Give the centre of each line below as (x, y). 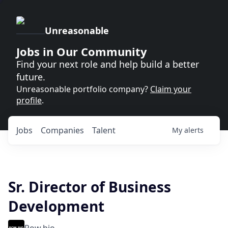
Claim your (171, 89)
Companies (62, 130)
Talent (104, 130)
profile (29, 100)
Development (56, 206)
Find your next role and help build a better (108, 64)
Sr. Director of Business (90, 187)
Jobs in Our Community (82, 51)
